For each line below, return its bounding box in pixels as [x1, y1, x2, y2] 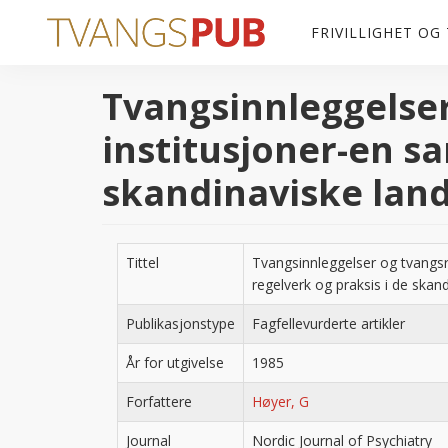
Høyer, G [252, 392, 309, 411]
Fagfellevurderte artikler [252, 314, 405, 333]
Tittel [126, 253, 159, 272]
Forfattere [126, 392, 192, 411]
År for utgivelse [126, 353, 224, 372]
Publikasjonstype [126, 314, 235, 333]
